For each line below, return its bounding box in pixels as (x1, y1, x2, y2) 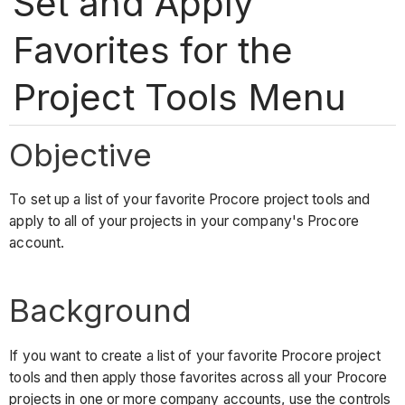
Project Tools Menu (13, 74, 346, 119)
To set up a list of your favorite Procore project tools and (9, 191, 371, 209)
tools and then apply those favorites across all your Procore (9, 368, 388, 386)
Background (9, 291, 193, 330)
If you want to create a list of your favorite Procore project (9, 346, 381, 364)
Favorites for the (13, 27, 293, 72)
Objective (9, 135, 153, 174)
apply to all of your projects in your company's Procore (9, 212, 359, 231)
